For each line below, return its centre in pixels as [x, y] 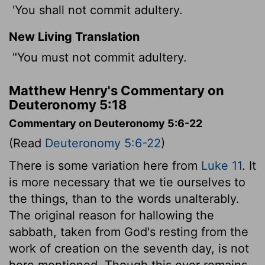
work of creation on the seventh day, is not [129, 248]
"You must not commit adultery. [98, 57]
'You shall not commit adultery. [96, 10]
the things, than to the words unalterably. [124, 198]
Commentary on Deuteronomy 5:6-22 [106, 123]
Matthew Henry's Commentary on [117, 90]
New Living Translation [74, 36]
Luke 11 [222, 165]
